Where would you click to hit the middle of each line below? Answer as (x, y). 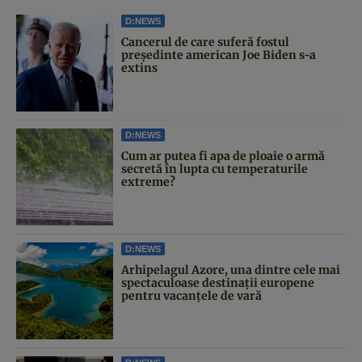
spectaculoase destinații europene (218, 282)
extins (139, 67)
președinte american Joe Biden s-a (219, 55)
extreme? (148, 181)
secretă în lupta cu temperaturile (215, 168)
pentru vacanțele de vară (192, 295)
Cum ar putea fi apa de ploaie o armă (223, 156)
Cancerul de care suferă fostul (205, 42)
